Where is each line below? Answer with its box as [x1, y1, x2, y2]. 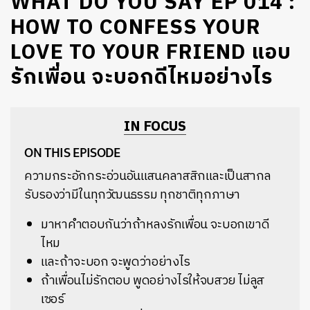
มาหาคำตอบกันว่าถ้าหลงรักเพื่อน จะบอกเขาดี [41, 215, 270, 235]
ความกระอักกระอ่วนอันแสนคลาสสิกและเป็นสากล [24, 166, 271, 187]
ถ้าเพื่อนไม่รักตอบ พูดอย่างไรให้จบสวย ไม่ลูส [41, 271, 265, 291]
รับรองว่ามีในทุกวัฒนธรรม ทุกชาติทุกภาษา [24, 185, 241, 206]
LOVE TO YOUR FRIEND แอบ [10, 36, 291, 70]
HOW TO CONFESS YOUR [10, 11, 261, 45]
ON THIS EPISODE [24, 140, 120, 164]
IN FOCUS [124, 116, 186, 138]
